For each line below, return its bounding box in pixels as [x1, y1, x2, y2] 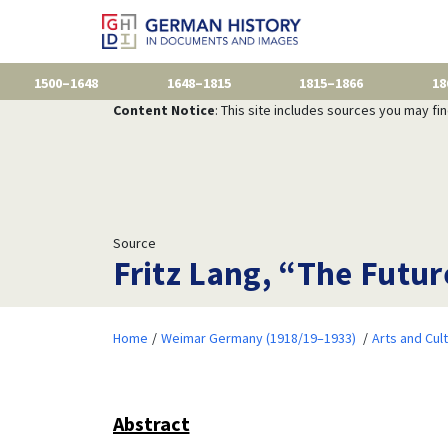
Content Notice [112, 100, 215, 119]
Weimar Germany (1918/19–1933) [160, 328, 356, 347]
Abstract [112, 410, 190, 436]
